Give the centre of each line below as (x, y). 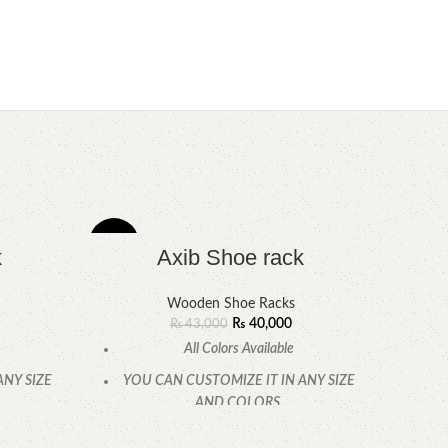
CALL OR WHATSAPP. (239, 435)
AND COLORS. (239, 403)
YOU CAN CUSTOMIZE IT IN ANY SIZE (239, 381)
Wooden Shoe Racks (230, 304)
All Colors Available (239, 349)
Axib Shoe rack (230, 257)
